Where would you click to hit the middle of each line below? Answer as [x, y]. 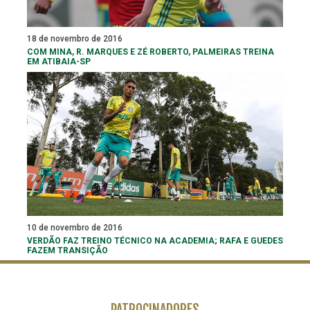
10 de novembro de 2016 [75, 228]
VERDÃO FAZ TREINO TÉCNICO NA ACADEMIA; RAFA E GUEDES [155, 241]
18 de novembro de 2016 [75, 38]
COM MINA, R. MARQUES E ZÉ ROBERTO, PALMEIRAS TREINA [151, 52]
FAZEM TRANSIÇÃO [67, 251]
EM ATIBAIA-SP [59, 61]
